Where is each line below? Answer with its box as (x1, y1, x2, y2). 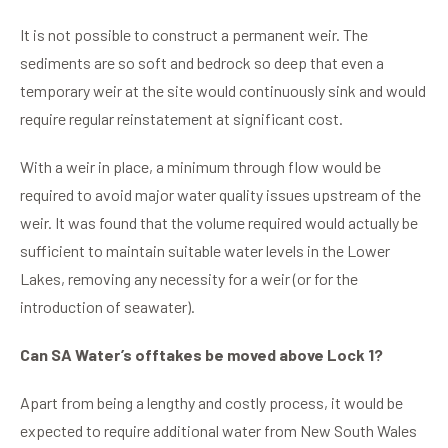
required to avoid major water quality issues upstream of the (20, 185, 421, 205)
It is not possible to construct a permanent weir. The (20, 25, 368, 45)
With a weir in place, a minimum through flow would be (20, 157, 381, 177)
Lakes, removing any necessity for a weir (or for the (20, 269, 358, 289)
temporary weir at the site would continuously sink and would (20, 81, 426, 101)
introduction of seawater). (20, 297, 195, 317)
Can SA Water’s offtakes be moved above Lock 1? (20, 345, 383, 365)
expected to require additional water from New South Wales (20, 421, 417, 441)
